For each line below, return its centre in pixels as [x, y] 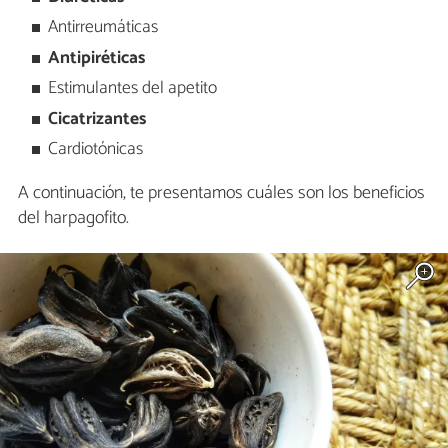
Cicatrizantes [97, 119]
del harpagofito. [73, 217]
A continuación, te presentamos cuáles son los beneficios [221, 192]
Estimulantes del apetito [133, 89]
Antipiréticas [97, 58]
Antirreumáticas [103, 28]
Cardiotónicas [96, 149]
